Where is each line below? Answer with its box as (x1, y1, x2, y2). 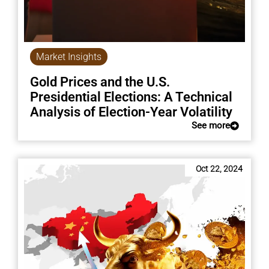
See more (192, 120, 231, 131)
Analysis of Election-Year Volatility (29, 104, 232, 120)
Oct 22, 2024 (196, 164, 243, 174)
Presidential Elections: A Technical (29, 89, 232, 105)
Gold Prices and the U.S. (29, 74, 170, 90)
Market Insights (35, 51, 101, 63)
